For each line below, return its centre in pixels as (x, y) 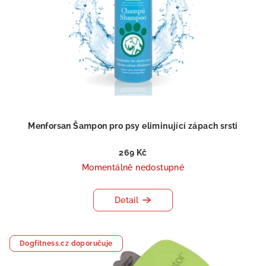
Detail (126, 200)
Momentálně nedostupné (133, 167)
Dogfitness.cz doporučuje (66, 243)
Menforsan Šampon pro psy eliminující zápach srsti (133, 126)
